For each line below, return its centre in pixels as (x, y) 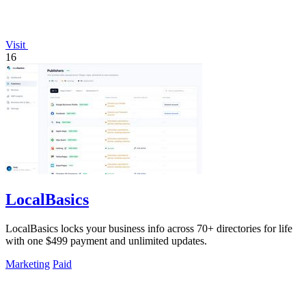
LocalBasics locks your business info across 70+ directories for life (149, 228)
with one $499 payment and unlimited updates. (106, 240)
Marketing (28, 264)
